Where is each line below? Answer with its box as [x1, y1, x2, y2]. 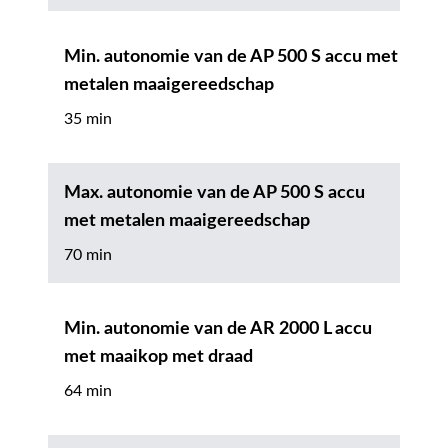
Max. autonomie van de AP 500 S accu [64, 183, 365, 202]
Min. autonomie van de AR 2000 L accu [64, 319, 372, 338]
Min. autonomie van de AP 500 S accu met [64, 47, 398, 66]
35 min [64, 110, 112, 127]
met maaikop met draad [64, 347, 253, 366]
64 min [64, 382, 112, 399]
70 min [64, 246, 112, 263]
